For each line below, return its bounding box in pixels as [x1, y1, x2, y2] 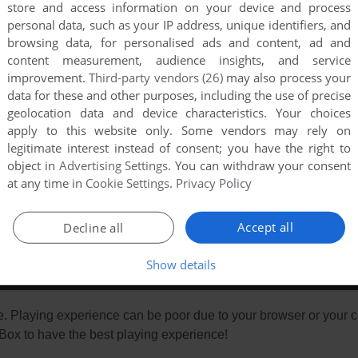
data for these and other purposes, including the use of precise [7, 87, 351, 104]
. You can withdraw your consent [168, 157, 351, 174]
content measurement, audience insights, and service [7, 52, 351, 69]
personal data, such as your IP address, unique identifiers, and [7, 17, 351, 34]
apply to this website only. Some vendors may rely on [7, 122, 351, 139]
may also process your [222, 70, 352, 86]
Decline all [63, 220, 124, 237]
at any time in [7, 175, 86, 192]
